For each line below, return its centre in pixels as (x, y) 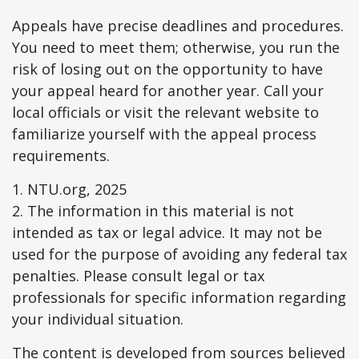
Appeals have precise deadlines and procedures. (178, 26)
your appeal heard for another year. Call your (168, 91)
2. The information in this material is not (153, 211)
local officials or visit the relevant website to (165, 112)
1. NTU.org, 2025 (69, 189)
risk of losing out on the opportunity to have (167, 69)
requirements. (61, 155)
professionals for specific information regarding (179, 297)
